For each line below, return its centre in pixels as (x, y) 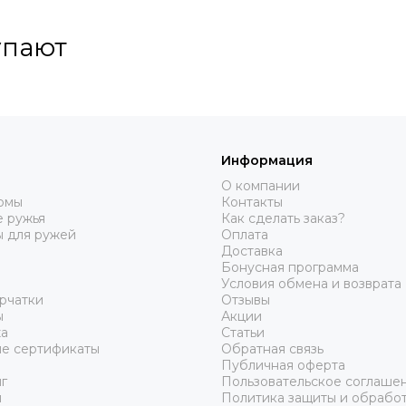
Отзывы (246, 300)
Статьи (243, 333)
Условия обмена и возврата (311, 284)
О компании (261, 186)
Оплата (245, 235)
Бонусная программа (290, 268)
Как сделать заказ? (283, 219)
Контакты (252, 203)
